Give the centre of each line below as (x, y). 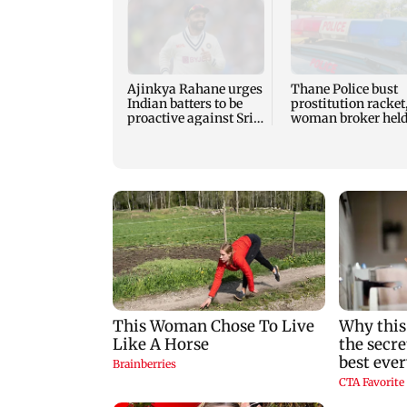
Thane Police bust (344, 89)
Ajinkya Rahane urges (195, 89)
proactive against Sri (190, 119)
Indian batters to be (185, 104)
